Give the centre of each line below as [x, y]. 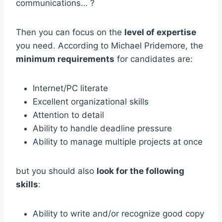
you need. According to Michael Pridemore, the [110, 45]
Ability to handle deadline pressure [102, 128]
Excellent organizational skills [91, 101]
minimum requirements [65, 59]
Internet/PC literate [70, 88]
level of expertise [160, 32]
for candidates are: [154, 59]
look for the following [140, 171]
